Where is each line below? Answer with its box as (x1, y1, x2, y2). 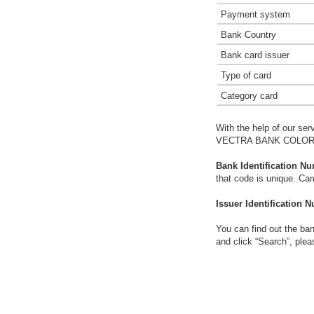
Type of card (221, 70, 271, 81)
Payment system (221, 9, 290, 20)
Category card (221, 90, 278, 101)
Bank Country (221, 29, 276, 40)
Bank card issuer (221, 50, 289, 60)
